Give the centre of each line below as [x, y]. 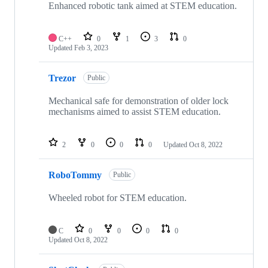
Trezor [62, 78]
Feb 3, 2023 [91, 48]
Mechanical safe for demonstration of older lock [138, 101]
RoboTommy [75, 175]
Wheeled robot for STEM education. [118, 198]
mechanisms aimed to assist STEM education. [135, 112]
